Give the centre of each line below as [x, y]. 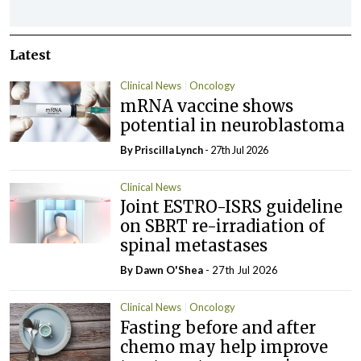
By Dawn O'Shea [163, 270]
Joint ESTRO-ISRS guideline [232, 207]
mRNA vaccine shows [207, 106]
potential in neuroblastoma [233, 125]
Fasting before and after [218, 327]
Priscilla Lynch [169, 149]
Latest [30, 55]
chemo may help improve [224, 346]
